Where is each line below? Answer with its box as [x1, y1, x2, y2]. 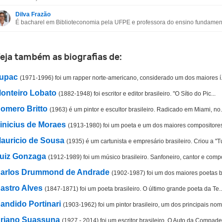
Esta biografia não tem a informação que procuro [10, 23, 161, 31]
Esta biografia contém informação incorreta [10, 4, 143, 11]
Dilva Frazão [15, 11, 51, 18]
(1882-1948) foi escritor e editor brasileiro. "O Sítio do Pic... [58, 90, 216, 97]
